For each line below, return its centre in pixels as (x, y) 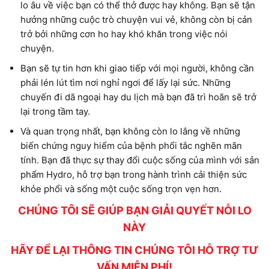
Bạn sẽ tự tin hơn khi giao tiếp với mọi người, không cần (138, 68)
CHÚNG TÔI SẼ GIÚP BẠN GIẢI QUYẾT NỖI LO (134, 211)
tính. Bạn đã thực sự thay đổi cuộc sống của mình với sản (140, 160)
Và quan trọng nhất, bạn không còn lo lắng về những (131, 131)
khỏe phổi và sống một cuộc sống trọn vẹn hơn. (121, 189)
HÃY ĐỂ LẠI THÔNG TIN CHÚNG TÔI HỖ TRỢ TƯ (134, 250)
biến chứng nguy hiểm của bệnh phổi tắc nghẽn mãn (131, 146)
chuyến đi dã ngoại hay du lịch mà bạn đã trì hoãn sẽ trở (139, 97)
